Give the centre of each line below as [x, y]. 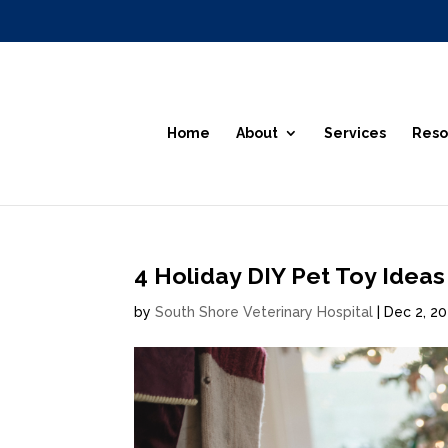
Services [355, 132]
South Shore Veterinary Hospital [264, 311]
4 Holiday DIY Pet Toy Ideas [290, 275]
